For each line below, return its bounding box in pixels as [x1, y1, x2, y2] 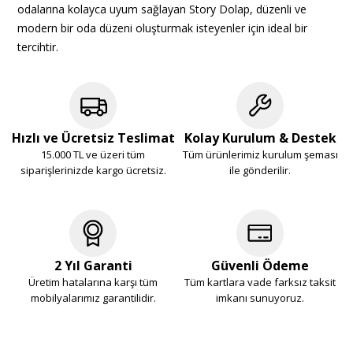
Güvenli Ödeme [211, 257, 309, 275]
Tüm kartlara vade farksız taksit [184, 275, 336, 290]
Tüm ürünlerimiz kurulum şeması [182, 147, 338, 162]
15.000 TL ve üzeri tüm [41, 147, 145, 162]
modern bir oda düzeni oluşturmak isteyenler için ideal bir [17, 20, 307, 36]
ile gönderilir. [229, 163, 291, 178]
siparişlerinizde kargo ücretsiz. [20, 163, 166, 178]
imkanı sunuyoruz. [216, 291, 304, 306]
